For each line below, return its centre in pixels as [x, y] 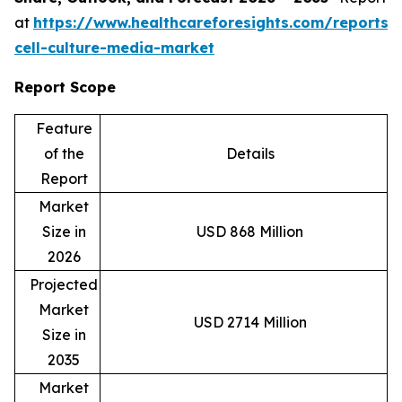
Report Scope [65, 87]
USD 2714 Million [250, 322]
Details [250, 153]
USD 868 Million [250, 231]
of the [64, 153]
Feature [64, 128]
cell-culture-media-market [114, 47]
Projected [64, 284]
